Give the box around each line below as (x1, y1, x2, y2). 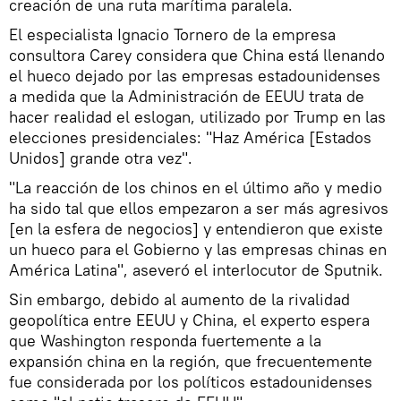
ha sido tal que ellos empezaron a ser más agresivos (9, 198, 388, 219)
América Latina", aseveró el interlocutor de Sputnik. (9, 260, 383, 281)
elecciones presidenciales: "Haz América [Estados (9, 127, 371, 149)
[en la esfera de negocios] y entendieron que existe (9, 218, 383, 240)
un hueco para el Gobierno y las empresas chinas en (9, 239, 387, 260)
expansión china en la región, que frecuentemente (9, 351, 372, 372)
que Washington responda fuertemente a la (9, 330, 321, 352)
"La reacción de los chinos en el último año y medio (9, 177, 382, 199)
